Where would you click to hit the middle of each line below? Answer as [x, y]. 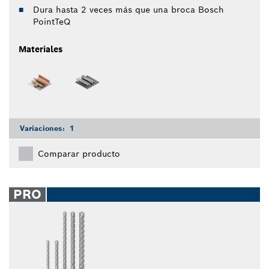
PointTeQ [52, 21]
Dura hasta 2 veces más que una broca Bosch [128, 9]
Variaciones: [44, 128]
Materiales [41, 49]
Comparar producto [79, 153]
